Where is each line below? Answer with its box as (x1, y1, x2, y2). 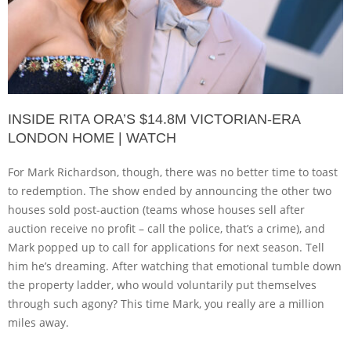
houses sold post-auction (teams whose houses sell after (8, 201, 305, 217)
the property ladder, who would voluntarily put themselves (8, 277, 317, 292)
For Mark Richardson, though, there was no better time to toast (8, 164, 338, 179)
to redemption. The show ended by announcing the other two (8, 183, 331, 198)
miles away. (8, 314, 69, 330)
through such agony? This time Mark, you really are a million (8, 295, 324, 311)
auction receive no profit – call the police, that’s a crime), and (8, 220, 325, 236)
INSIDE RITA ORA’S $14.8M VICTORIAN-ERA (8, 110, 300, 127)
